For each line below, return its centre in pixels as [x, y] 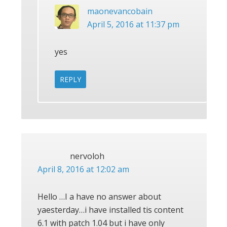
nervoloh [87, 156]
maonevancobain [120, 11]
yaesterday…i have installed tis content [110, 210]
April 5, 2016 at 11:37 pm [133, 24]
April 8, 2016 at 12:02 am [83, 169]
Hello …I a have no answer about [99, 196]
